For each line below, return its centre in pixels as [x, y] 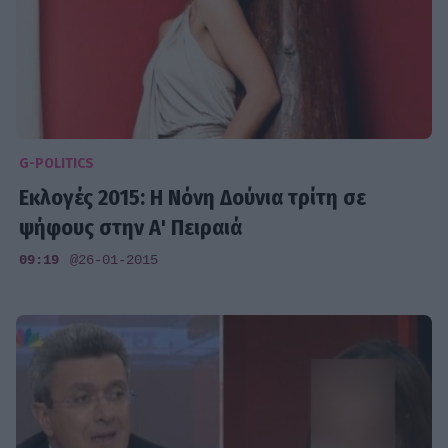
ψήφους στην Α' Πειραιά [131, 227]
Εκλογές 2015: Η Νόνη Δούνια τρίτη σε [193, 197]
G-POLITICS [57, 164]
